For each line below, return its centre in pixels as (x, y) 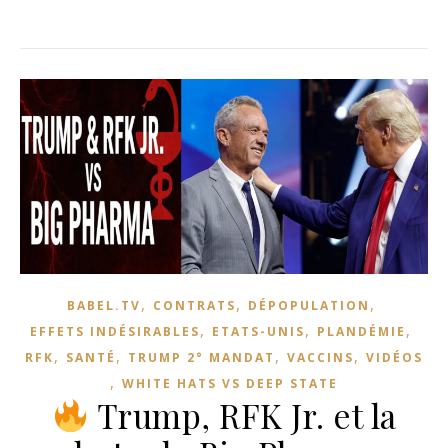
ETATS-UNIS (258, 331)
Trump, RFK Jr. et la (243, 414)
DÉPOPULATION (308, 305)
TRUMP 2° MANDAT (201, 357)
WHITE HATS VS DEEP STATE (230, 383)
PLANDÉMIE (361, 331)
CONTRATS (194, 305)
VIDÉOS (394, 357)
